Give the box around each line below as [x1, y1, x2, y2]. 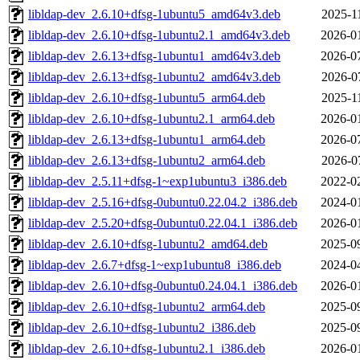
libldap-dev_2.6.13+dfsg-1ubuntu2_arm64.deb [28, 153, 265, 168]
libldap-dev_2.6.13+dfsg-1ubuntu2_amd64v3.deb [28, 70, 280, 84]
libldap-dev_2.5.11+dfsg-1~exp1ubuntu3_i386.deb [28, 174, 287, 189]
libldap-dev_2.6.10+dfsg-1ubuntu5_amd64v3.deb [28, 7, 280, 22]
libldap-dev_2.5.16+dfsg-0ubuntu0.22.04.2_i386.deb [28, 195, 297, 210]
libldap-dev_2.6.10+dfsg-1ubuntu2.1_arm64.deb [28, 112, 275, 126]
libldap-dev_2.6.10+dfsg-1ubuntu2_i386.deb [28, 321, 256, 335]
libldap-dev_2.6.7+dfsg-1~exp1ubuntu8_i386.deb [28, 258, 281, 272]
